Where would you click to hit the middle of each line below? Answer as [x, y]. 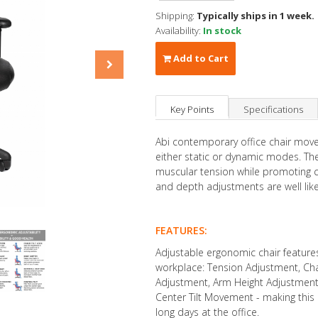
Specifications [273, 109]
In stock [222, 31]
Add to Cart [200, 58]
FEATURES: [181, 230]
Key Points [192, 109]
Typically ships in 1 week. [256, 16]
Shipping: [176, 16]
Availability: [179, 31]
